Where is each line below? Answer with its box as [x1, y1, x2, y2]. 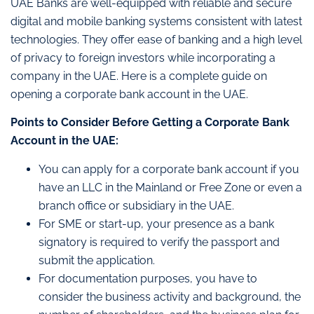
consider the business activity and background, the [39, 289, 301, 303]
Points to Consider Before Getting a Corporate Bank [11, 116, 289, 130]
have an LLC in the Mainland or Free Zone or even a [39, 180, 302, 194]
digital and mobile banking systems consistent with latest [11, 14, 302, 28]
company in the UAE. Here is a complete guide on [11, 69, 267, 83]
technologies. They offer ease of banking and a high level [11, 32, 302, 46]
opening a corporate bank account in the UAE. [11, 87, 248, 101]
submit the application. [39, 253, 155, 267]
